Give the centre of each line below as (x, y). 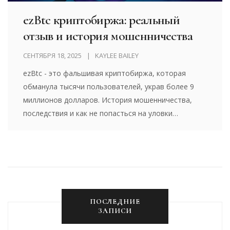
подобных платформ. (60, 127)
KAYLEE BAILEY (117, 56)
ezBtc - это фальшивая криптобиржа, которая (105, 73)
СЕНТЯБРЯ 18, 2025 (52, 56)
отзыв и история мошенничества (108, 36)
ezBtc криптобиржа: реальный (102, 20)
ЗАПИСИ (115, 211)
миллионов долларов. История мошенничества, (108, 100)
